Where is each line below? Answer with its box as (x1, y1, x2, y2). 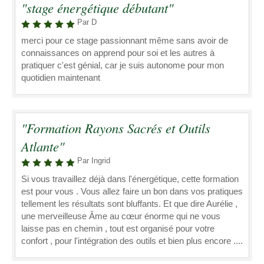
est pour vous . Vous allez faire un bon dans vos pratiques (21, 186, 243, 196)
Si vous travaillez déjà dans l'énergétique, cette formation (21, 174, 239, 184)
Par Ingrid (77, 156, 110, 165)
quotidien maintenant (21, 72, 100, 82)
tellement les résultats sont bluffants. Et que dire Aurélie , (21, 199, 237, 209)
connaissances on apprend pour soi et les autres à (21, 48, 214, 58)
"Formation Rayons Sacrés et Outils (21, 119, 210, 137)
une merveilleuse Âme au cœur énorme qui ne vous (21, 211, 220, 221)
